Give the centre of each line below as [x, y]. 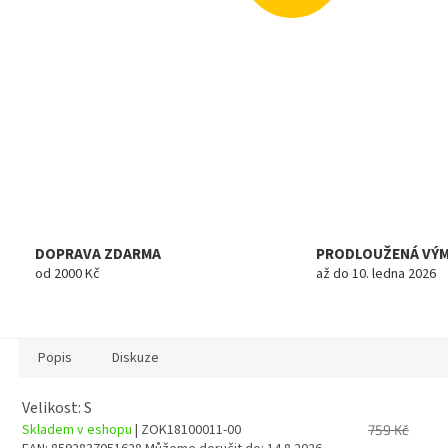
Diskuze [135, 357]
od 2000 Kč [67, 274]
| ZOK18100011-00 [188, 429]
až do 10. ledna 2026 [376, 274]
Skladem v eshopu [78, 429]
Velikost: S [57, 407]
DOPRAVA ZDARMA [98, 254]
